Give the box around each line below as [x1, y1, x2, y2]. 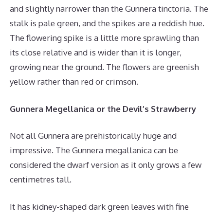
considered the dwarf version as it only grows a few [10, 160, 201, 170]
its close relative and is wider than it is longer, [10, 47, 182, 58]
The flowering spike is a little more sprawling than [10, 33, 199, 43]
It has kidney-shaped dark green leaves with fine [10, 201, 189, 212]
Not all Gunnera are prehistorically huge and [10, 130, 177, 141]
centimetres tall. [10, 174, 72, 185]
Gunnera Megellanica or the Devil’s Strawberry [10, 103, 196, 114]
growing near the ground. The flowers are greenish [10, 62, 199, 73]
